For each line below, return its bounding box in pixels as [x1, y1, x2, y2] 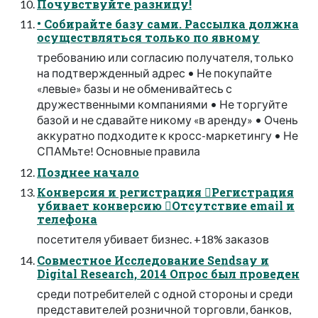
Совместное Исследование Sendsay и [37, 252, 269, 268]
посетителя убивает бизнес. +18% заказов [37, 231, 269, 246]
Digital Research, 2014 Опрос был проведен [37, 265, 300, 281]
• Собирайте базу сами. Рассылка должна [37, 16, 299, 31]
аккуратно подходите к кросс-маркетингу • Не [37, 128, 298, 142]
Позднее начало [37, 164, 139, 180]
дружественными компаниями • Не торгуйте [37, 97, 287, 111]
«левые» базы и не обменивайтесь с [37, 81, 232, 95]
